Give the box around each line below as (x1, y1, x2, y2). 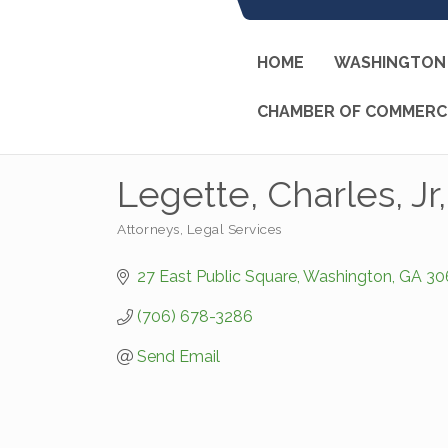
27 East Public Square (137, 267, 297, 286)
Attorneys (117, 221, 180, 237)
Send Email (137, 347, 220, 366)
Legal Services (186, 221, 282, 237)
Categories (116, 232, 186, 248)
